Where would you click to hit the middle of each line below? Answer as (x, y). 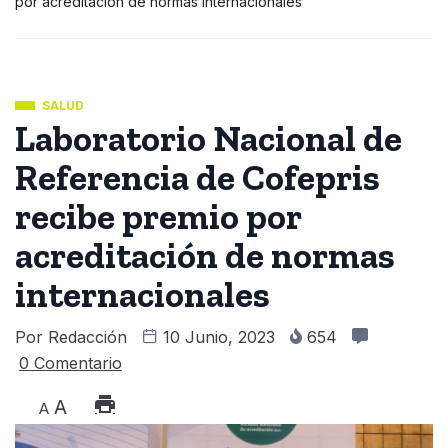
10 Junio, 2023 (219, 337)
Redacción (87, 337)
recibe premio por (158, 217)
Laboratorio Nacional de (208, 139)
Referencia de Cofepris (197, 178)
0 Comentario (70, 363)
